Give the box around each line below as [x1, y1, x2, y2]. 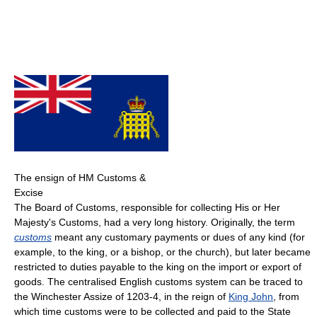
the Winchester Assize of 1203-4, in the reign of [14, 291, 229, 303]
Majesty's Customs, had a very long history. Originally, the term [14, 217, 295, 229]
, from [273, 291, 299, 303]
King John [229, 291, 273, 303]
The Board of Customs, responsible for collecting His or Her [14, 202, 280, 214]
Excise [14, 187, 43, 199]
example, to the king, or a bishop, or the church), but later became [14, 246, 311, 258]
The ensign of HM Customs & [14, 172, 146, 184]
